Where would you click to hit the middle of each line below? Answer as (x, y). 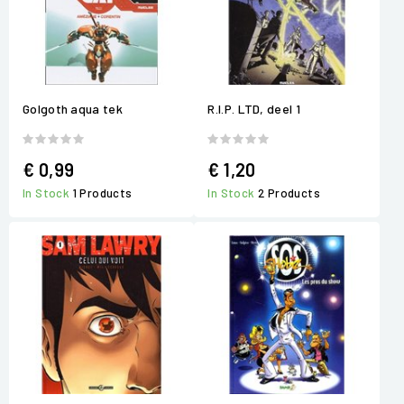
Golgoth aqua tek (73, 108)
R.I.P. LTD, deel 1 (254, 108)
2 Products (289, 193)
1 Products (102, 193)
